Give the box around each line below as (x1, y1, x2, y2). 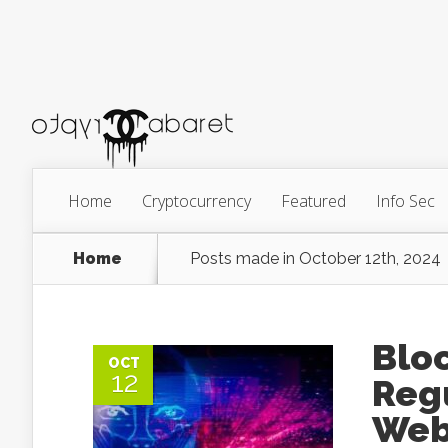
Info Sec (376, 190, 435, 212)
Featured (281, 190, 346, 212)
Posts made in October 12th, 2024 (190, 249, 441, 268)
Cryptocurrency (142, 190, 251, 212)
